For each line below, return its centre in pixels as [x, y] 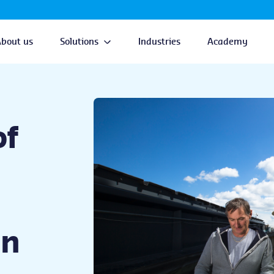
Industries [160, 42]
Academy [228, 42]
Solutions [80, 42]
